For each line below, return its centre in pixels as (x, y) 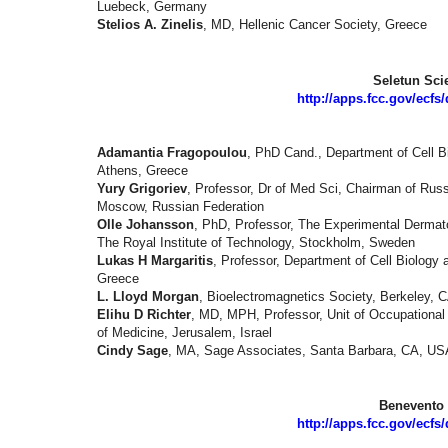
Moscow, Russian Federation (180, 206)
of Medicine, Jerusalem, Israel (184, 332)
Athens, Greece (142, 170)
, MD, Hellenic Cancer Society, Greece (315, 25)
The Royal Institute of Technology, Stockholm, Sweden (256, 242)
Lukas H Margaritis (155, 260)
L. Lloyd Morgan (148, 296)
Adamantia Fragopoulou (172, 152)
